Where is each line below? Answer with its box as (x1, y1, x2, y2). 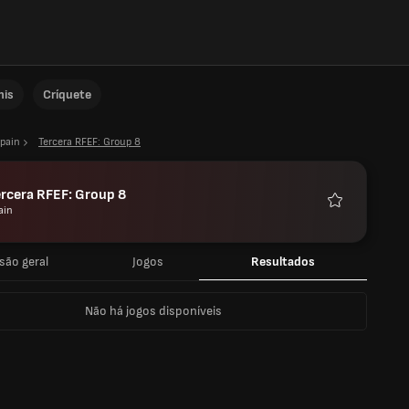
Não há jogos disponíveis (85, 303, 222, 319)
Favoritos (334, 210, 381, 225)
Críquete (43, 87, 91, 102)
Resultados (251, 254, 315, 269)
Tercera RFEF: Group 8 (38, 135, 141, 149)
